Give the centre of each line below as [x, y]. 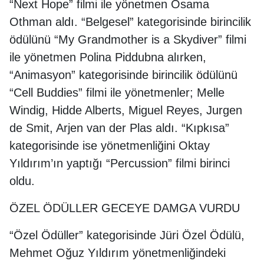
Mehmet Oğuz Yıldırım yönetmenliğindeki [118, 253]
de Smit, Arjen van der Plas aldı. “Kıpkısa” [119, 128]
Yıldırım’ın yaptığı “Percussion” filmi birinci [120, 163]
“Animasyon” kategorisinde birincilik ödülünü [123, 75]
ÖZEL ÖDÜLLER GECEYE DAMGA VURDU [125, 208]
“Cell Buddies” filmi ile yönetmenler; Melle [117, 93]
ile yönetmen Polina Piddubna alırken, [108, 57]
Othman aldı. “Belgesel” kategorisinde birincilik [130, 22]
